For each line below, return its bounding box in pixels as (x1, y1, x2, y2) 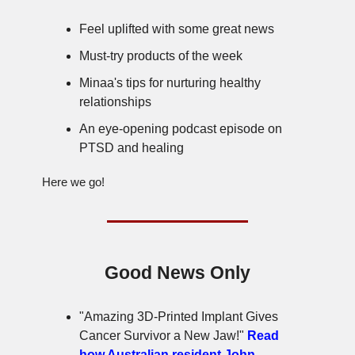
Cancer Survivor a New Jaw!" (79, 329, 247, 342)
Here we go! (42, 175, 105, 189)
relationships (79, 95, 151, 109)
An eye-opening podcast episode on (79, 122, 282, 136)
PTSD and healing (79, 141, 184, 155)
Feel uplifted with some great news (79, 22, 274, 36)
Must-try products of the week (79, 49, 242, 63)
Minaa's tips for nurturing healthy (79, 76, 261, 90)
